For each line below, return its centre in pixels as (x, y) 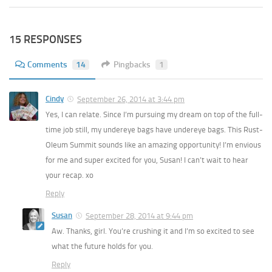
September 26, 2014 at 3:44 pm (131, 99)
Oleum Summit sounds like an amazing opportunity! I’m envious (153, 144)
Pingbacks (132, 64)
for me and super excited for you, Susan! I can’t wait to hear (147, 160)
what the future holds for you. (102, 246)
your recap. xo (70, 175)
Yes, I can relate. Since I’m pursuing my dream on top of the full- (154, 114)
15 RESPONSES (46, 39)
